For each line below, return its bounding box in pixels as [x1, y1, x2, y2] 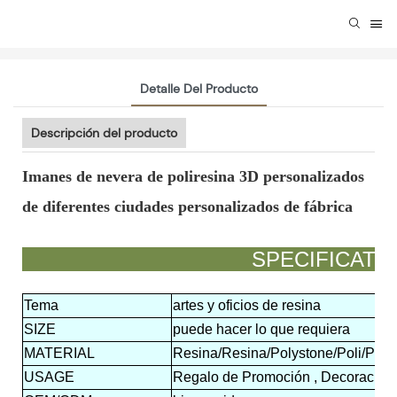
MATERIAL [24, 346, 95, 362]
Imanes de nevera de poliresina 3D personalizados [22, 167, 364, 186]
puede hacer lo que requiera [173, 322, 350, 338]
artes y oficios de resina [173, 298, 321, 314]
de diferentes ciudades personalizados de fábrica [22, 198, 353, 216]
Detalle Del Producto [139, 81, 258, 97]
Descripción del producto [31, 125, 177, 142]
